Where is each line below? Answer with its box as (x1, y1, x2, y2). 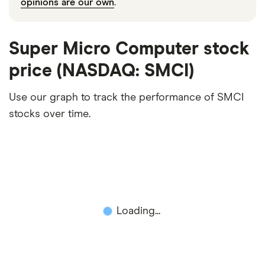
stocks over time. (9, 108, 91, 119)
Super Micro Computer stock (9, 40, 250, 58)
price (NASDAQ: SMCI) (9, 62, 194, 80)
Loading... (117, 205, 160, 216)
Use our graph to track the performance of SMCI (9, 92, 244, 103)
